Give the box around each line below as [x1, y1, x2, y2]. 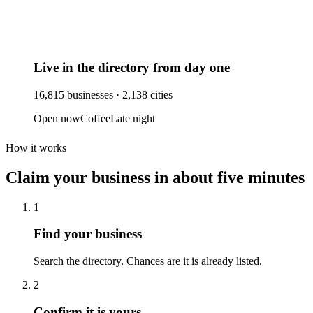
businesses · [64, 88, 119, 101]
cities [147, 88, 173, 101]
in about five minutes [154, 168, 305, 187]
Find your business [34, 226, 142, 242]
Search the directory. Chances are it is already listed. [34, 255, 262, 267]
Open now [34, 112, 80, 124]
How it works [6, 141, 66, 154]
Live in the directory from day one [34, 60, 230, 75]
